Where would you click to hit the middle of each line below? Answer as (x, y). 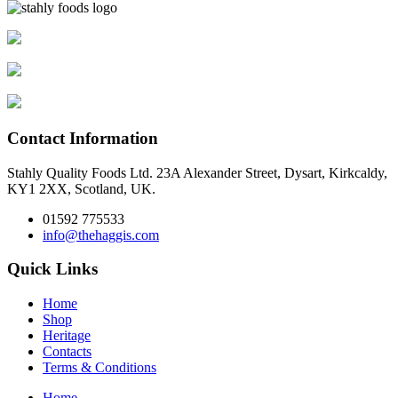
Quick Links (52, 269)
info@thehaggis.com (101, 235)
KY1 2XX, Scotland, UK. (81, 188)
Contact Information (83, 138)
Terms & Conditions (99, 368)
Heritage (67, 336)
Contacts (67, 352)
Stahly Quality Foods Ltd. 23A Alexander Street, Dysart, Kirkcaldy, (197, 172)
